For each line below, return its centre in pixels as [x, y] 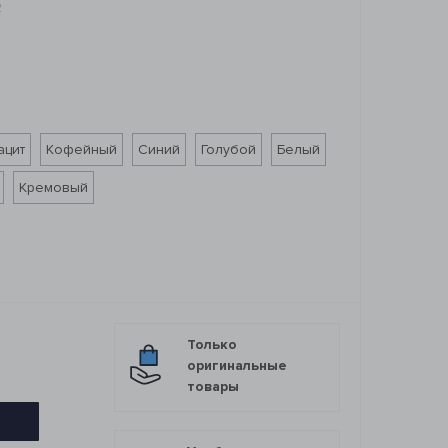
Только [212, 344]
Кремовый [53, 187]
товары [213, 386]
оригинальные [237, 365]
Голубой [228, 149]
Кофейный [81, 149]
